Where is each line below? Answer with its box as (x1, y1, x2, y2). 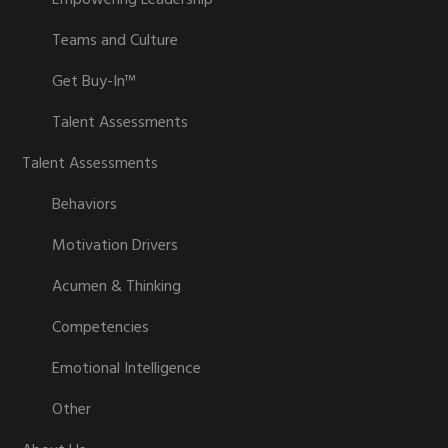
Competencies (52, 315, 150, 341)
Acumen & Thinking (52, 274, 182, 300)
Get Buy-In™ (52, 69, 137, 95)
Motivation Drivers (52, 233, 179, 259)
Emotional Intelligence (52, 356, 202, 382)
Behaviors (52, 192, 118, 218)
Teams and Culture (52, 28, 179, 54)
